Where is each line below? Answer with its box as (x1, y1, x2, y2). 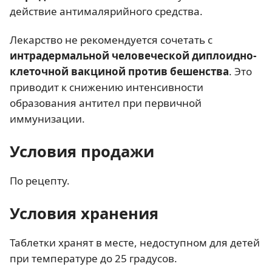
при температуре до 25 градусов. (10, 251, 177, 265)
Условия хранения (10, 202, 158, 223)
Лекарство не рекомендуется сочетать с (10, 32, 212, 47)
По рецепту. (10, 173, 70, 188)
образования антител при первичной (10, 95, 202, 110)
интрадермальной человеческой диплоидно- (10, 48, 256, 63)
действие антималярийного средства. (10, 4, 203, 18)
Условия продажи (10, 140, 154, 161)
